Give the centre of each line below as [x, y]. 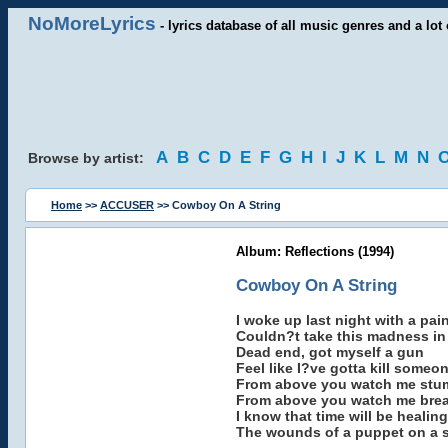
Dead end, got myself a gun [329, 352]
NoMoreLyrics [92, 23]
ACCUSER [127, 205]
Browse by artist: [92, 158]
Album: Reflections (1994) [314, 251]
